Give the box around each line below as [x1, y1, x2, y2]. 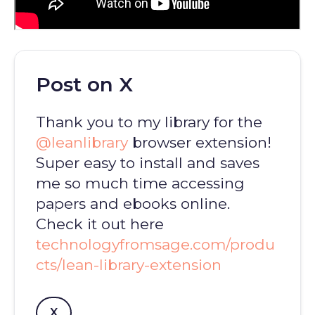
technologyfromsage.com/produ [36, 236, 275, 254]
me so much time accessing [36, 174, 245, 193]
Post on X [36, 72, 133, 97]
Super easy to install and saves [36, 154, 259, 172]
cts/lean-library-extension [36, 256, 221, 274]
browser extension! [128, 134, 271, 152]
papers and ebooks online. [36, 195, 230, 213]
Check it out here [36, 215, 164, 233]
